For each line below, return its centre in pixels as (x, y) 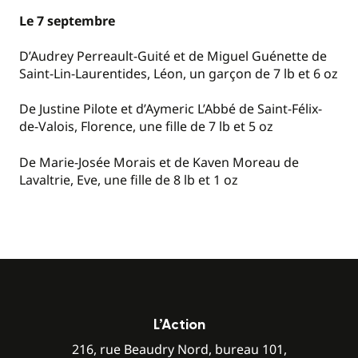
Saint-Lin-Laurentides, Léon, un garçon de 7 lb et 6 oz (179, 73)
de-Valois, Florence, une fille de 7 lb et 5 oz (146, 127)
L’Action (179, 324)
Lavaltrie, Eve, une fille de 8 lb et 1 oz (129, 179)
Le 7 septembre (67, 20)
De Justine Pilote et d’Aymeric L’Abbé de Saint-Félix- (171, 109)
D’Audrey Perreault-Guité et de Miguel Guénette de (173, 56)
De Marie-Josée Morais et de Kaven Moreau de (159, 162)
